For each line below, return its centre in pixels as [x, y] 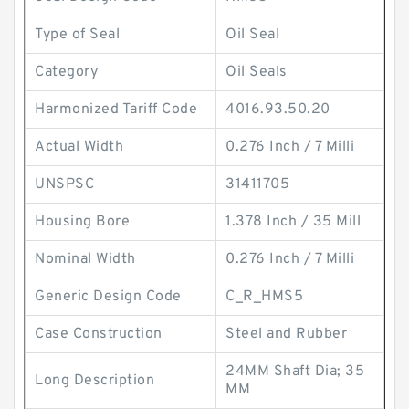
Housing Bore [82, 222]
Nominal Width [85, 259]
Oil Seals [257, 72]
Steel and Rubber [286, 334]
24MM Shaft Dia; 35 [295, 372]
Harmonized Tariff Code [116, 110]
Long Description [94, 381]
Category [66, 72]
